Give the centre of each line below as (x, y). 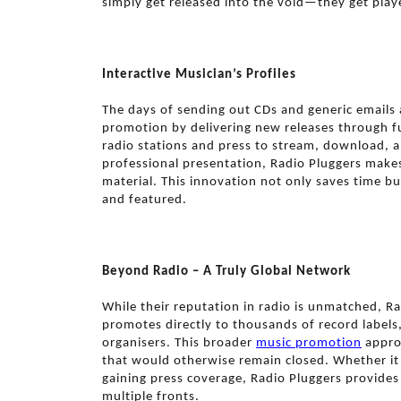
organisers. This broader (179, 343)
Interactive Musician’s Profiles (199, 75)
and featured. (145, 200)
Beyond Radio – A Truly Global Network (226, 272)
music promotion (309, 343)
